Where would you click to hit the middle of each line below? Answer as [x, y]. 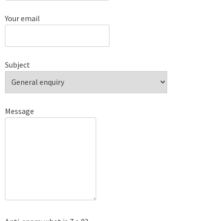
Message [19, 111]
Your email [22, 18]
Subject [18, 64]
